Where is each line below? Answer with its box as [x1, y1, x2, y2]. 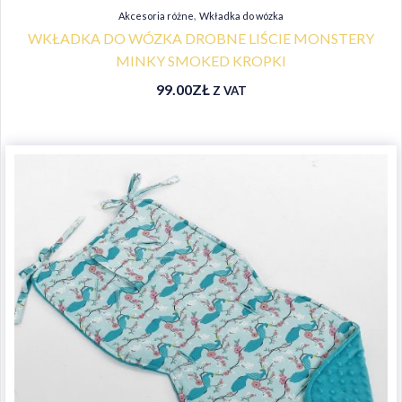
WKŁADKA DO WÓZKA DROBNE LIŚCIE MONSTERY [28, 29, 374, 47]
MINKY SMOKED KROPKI [116, 51, 286, 69]
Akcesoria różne [118, 9, 194, 22]
